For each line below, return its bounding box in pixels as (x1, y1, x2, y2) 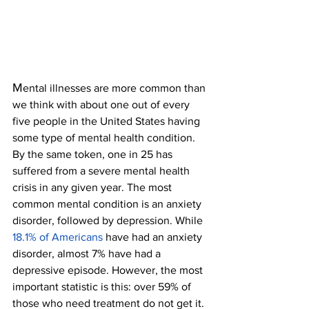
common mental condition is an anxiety (12, 198, 204, 210)
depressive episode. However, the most (12, 264, 206, 276)
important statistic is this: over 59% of (12, 281, 194, 292)
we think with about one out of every (12, 99, 192, 110)
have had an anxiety (106, 231, 205, 243)
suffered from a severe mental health (12, 165, 192, 177)
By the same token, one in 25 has (12, 148, 175, 160)
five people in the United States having (12, 115, 203, 127)
